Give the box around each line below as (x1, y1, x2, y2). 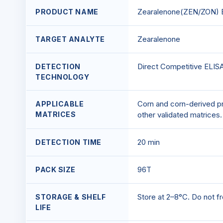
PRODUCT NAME (35, 7, 99, 16)
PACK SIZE (35, 165, 76, 174)
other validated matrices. (137, 110, 222, 119)
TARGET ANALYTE (35, 35, 105, 43)
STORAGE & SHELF (35, 193, 106, 201)
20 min (137, 137, 160, 147)
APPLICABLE (35, 100, 84, 108)
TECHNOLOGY (35, 73, 90, 81)
